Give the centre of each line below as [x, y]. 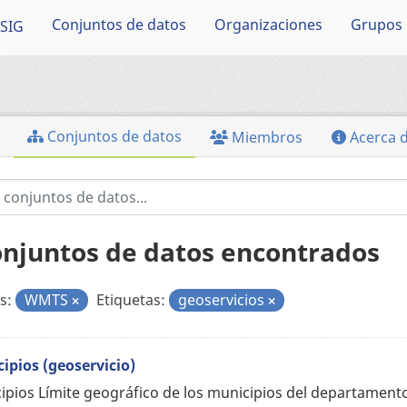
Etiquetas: [130, 300]
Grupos [376, 24]
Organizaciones [269, 24]
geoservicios [223, 300]
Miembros [265, 137]
